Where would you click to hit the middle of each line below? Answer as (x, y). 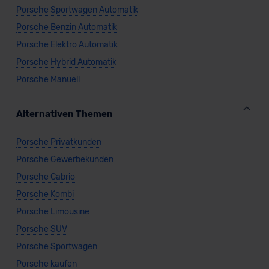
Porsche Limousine (53, 211)
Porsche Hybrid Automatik (66, 62)
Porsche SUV (41, 229)
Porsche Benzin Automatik (66, 27)
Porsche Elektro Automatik (67, 44)
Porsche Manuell (48, 79)
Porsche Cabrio (45, 177)
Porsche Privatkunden (59, 142)
